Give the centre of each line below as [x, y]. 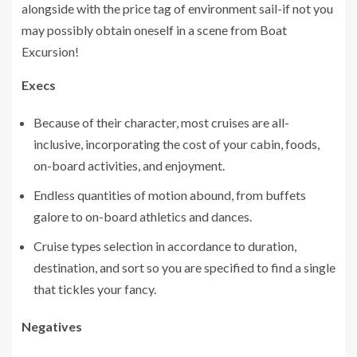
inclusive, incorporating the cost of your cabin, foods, [177, 143]
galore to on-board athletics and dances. [143, 216]
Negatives [52, 326]
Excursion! [50, 51]
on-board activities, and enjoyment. [129, 165]
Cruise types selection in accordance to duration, [165, 245]
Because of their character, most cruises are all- [161, 122]
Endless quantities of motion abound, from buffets [170, 194]
